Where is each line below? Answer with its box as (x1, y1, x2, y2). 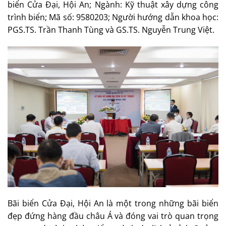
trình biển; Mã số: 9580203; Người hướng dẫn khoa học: (8, 11, 218, 23)
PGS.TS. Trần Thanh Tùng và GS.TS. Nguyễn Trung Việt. (8, 24, 214, 35)
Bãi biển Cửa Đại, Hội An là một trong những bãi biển (8, 198, 218, 209)
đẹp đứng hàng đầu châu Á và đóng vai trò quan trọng (8, 210, 218, 222)
